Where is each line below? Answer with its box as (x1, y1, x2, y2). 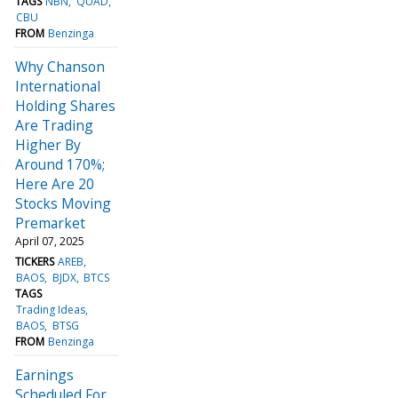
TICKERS (15, 253, 54, 269)
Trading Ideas (16, 301, 86, 317)
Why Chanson (15, 56, 105, 76)
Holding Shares (15, 95, 115, 115)
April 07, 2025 (15, 233, 84, 249)
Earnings (15, 364, 74, 385)
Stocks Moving (15, 193, 111, 213)
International (15, 76, 100, 96)
